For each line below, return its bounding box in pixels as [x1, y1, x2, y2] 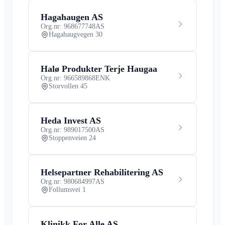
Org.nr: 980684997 [41, 177, 95, 185]
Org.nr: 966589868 [41, 74, 95, 82]
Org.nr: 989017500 [41, 126, 95, 134]
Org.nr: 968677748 [41, 22, 95, 30]
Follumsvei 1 [49, 185, 86, 193]
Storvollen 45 [49, 82, 87, 90]
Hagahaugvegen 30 [49, 30, 102, 38]
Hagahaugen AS [41, 12, 103, 22]
